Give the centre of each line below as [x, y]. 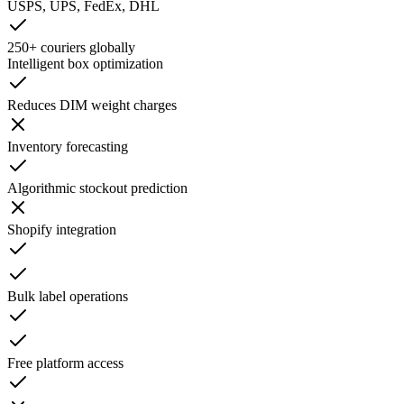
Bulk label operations [68, 297]
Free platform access [65, 363]
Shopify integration [62, 230]
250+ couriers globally [71, 48]
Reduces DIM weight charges [92, 106]
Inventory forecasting [68, 147]
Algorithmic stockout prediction [97, 188]
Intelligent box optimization [85, 64]
